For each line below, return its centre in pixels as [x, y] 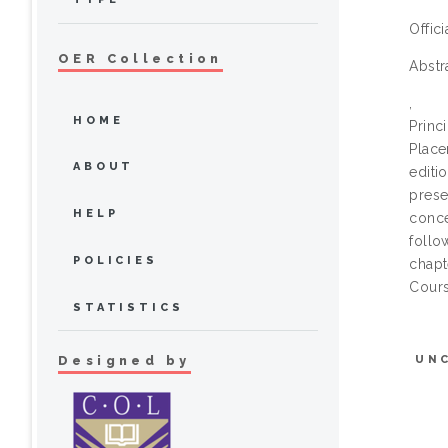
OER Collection [140, 58]
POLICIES [115, 260]
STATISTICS [128, 307]
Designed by [124, 361]
